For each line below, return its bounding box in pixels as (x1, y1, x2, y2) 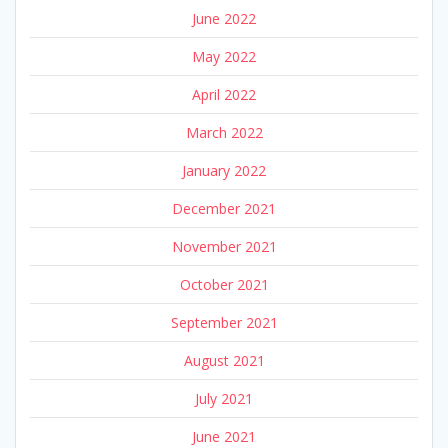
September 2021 (170, 312, 278, 332)
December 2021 (172, 198, 276, 218)
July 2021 (195, 388, 253, 408)
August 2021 (183, 350, 265, 370)
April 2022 (192, 84, 256, 104)
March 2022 (185, 122, 263, 142)
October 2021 (179, 274, 269, 294)
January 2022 (182, 160, 266, 180)
